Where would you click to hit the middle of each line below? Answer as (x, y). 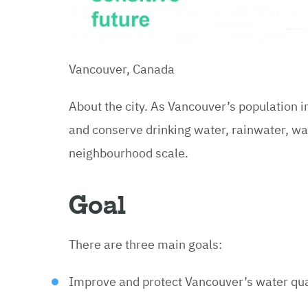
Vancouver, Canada (122, 68)
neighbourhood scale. (129, 152)
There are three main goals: (145, 243)
